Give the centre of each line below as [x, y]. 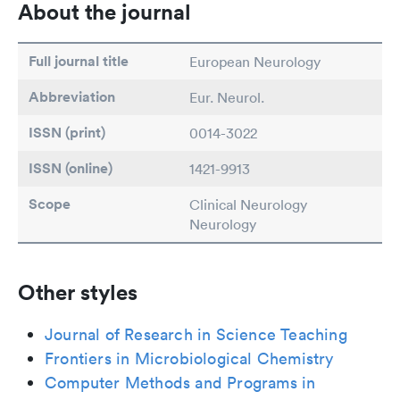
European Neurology [255, 62]
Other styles [78, 292]
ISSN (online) [71, 168]
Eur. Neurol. [227, 97]
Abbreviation [72, 97]
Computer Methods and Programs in [180, 383]
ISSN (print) [67, 133]
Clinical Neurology [248, 204]
